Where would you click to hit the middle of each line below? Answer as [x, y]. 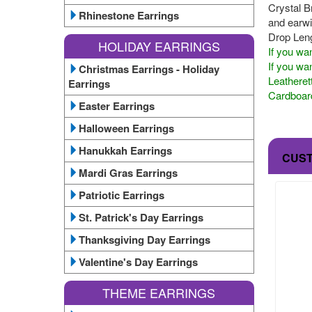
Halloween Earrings [126, 128]
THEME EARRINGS [159, 292]
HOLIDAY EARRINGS [159, 46]
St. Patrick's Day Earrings [141, 217]
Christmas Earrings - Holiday [149, 69]
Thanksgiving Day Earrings [145, 240]
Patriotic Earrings [122, 195]
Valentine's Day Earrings [138, 262]
